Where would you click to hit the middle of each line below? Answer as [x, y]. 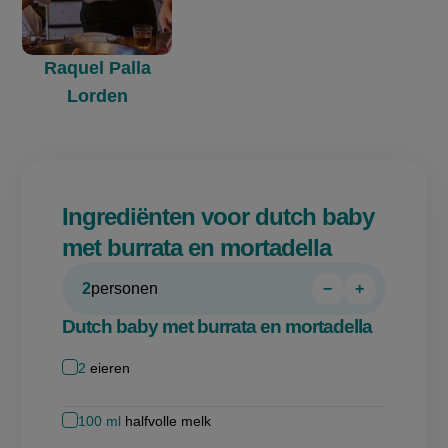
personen [125, 288]
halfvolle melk [168, 420]
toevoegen [400, 311]
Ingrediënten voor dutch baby [218, 216]
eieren [110, 367]
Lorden [97, 95]
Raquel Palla [97, 67]
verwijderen [371, 311]
